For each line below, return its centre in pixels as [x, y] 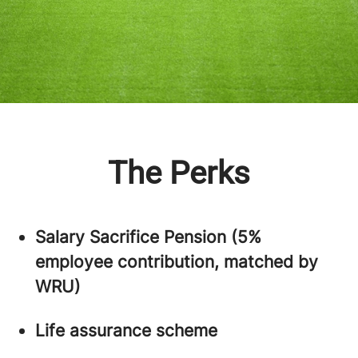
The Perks [179, 173]
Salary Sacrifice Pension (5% [148, 237]
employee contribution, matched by [177, 261]
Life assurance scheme [126, 330]
